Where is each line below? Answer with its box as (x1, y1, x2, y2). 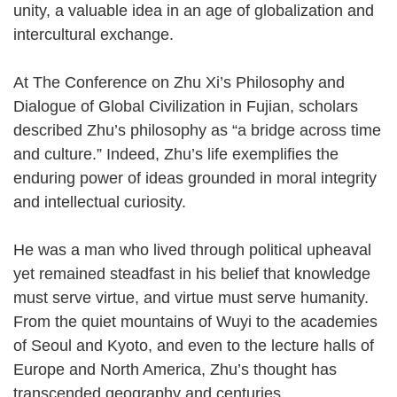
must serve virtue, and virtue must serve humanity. (13, 288, 369, 307)
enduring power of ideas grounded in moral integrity (13, 168, 377, 187)
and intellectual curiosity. (13, 192, 206, 211)
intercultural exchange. (13, 25, 194, 43)
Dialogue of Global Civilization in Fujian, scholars (13, 97, 358, 115)
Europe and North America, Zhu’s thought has (13, 360, 337, 378)
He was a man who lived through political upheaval (13, 240, 371, 259)
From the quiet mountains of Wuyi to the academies (13, 312, 378, 331)
